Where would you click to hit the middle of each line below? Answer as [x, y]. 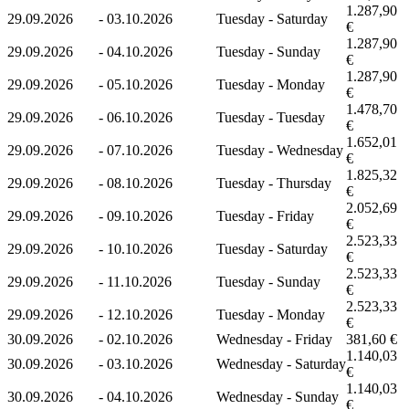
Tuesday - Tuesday [271, 117]
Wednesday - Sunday [278, 396]
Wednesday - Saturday [281, 363]
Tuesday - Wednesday [280, 150]
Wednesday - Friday [274, 339]
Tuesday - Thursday [274, 183]
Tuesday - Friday [265, 215]
